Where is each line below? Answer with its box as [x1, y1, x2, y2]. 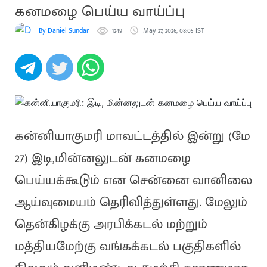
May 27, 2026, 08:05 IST [142, 24, 204, 37]
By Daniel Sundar [39, 24, 89, 37]
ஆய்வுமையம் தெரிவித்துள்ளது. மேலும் [14, 191, 247, 214]
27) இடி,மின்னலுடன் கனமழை [14, 147, 191, 170]
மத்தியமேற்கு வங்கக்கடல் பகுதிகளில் [14, 235, 241, 258]
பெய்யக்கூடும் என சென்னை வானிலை [14, 169, 252, 192]
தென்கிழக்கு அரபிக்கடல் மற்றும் [14, 213, 207, 236]
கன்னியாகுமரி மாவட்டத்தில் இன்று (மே [14, 125, 250, 148]
